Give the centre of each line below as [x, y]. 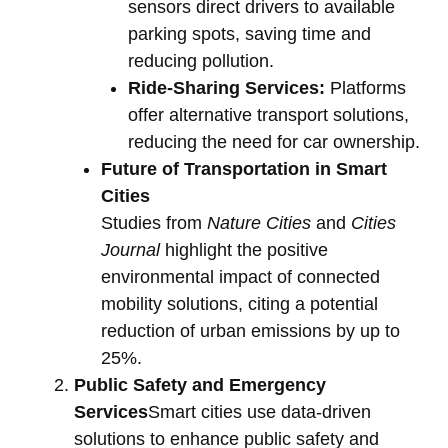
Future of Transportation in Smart [244, 169]
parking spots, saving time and [249, 34]
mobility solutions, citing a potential [239, 304]
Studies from [154, 223]
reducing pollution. [201, 61]
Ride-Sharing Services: [226, 88]
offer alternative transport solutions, [268, 115]
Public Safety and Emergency [200, 385]
